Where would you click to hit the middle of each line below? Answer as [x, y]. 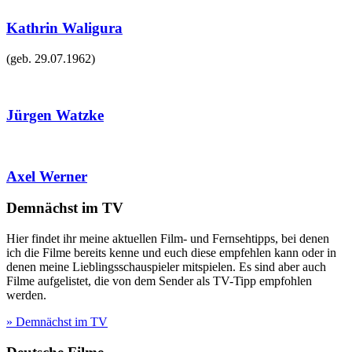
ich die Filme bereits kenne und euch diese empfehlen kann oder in [171, 253]
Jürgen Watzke [55, 115]
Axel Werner [47, 176]
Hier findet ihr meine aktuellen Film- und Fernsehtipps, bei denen [168, 239]
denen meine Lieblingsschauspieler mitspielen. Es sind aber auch [166, 267]
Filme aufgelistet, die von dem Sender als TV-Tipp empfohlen [159, 281]
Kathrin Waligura [64, 27]
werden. [26, 295]
